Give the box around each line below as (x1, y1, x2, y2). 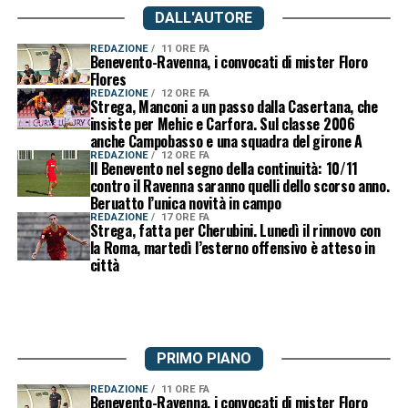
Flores (89, 67, 127, 90)
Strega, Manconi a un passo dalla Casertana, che (89, 95, 378, 117)
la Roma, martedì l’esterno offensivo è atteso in (89, 236, 375, 259)
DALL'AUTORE (155, 8, 253, 26)
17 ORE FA (160, 210, 209, 223)
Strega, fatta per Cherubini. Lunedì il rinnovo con (89, 219, 381, 241)
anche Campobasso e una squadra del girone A (89, 129, 362, 152)
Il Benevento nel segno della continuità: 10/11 (89, 157, 358, 179)
